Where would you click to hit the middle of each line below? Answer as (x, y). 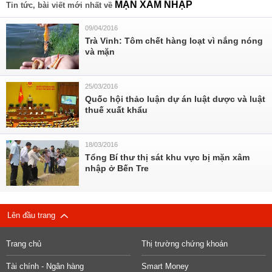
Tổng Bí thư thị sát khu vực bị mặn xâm (167, 157)
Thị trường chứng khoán (184, 244)
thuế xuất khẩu (116, 110)
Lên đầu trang (34, 215)
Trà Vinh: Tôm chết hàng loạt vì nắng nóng (174, 41)
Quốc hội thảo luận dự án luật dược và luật (175, 99)
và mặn (100, 52)
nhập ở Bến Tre (117, 168)
